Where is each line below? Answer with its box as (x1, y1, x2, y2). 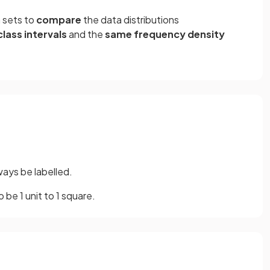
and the (67, 27, 105, 40)
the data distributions (81, 13, 179, 26)
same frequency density (105, 27, 225, 40)
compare (36, 13, 81, 26)
